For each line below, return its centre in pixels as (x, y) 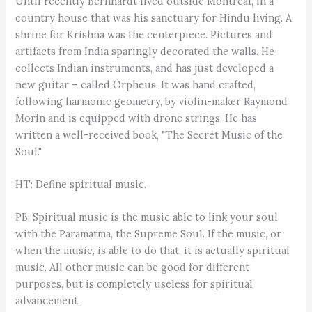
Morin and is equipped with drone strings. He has (136, 118)
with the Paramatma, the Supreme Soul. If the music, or (149, 234)
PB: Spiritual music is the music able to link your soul (147, 217)
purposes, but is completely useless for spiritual (134, 284)
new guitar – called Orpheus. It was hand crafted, (136, 84)
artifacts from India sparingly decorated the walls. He (145, 51)
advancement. (48, 301)
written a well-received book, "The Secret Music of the (149, 134)
